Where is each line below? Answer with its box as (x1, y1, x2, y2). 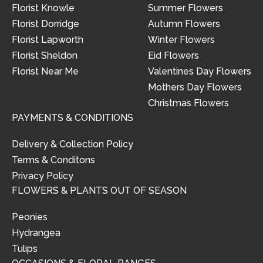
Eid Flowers (148, 50, 199, 62)
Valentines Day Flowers (148, 66, 251, 77)
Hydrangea (12, 227, 60, 239)
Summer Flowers (148, 2, 223, 14)
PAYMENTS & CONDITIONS (12, 112, 133, 124)
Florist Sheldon (12, 50, 77, 62)
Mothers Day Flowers (148, 82, 242, 93)
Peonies (12, 211, 48, 223)
